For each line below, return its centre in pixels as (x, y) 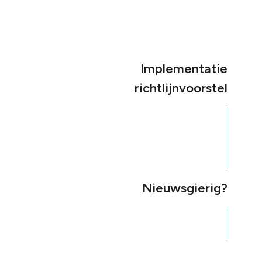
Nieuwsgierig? (185, 188)
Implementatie (184, 68)
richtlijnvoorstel (181, 88)
